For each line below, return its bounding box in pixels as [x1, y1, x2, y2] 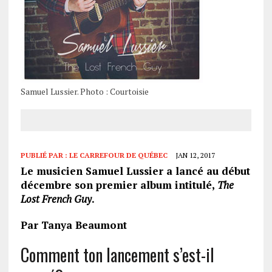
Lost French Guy [20, 191, 92, 206]
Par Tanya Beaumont [20, 217, 127, 232]
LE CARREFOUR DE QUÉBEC [69, 150, 168, 160]
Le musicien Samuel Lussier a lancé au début [20, 163, 250, 178]
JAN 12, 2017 [175, 150, 215, 160]
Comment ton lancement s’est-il [20, 242, 214, 267]
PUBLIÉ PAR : [20, 150, 69, 160]
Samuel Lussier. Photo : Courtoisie [20, 85, 149, 97]
